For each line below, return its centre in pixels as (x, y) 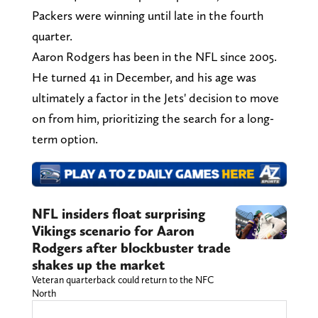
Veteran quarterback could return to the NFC (122, 280)
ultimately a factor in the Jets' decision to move (155, 97)
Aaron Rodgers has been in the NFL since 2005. (154, 56)
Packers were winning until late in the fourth (148, 15)
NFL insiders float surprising (118, 214)
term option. (65, 138)
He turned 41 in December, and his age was (144, 77)
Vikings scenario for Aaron (113, 231)
